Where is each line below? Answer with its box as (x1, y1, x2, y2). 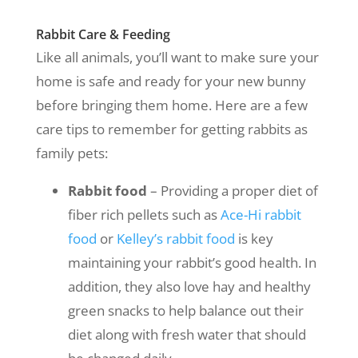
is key (234, 229, 273, 248)
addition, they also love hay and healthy (67, 276, 311, 296)
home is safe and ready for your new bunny (35, 71, 306, 90)
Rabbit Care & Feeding (35, 25, 170, 43)
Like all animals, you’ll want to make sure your (35, 47, 319, 66)
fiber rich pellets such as (67, 205, 221, 224)
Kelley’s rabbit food (116, 229, 235, 248)
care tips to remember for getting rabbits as (35, 119, 308, 138)
